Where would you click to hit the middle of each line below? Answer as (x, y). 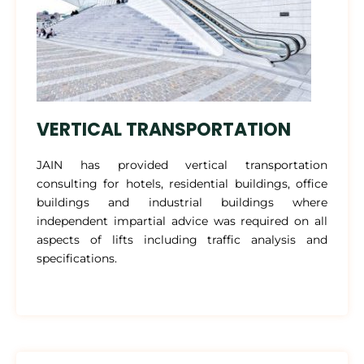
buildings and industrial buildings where (182, 202)
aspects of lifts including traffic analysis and (182, 240)
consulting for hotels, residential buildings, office (182, 184)
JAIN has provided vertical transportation (182, 165)
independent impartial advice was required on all (182, 221)
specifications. (77, 258)
